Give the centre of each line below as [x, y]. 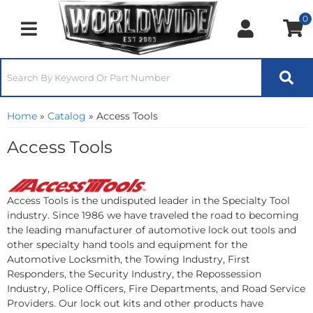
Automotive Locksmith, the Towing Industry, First [129, 259]
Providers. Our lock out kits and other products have [135, 303]
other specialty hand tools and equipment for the [127, 244]
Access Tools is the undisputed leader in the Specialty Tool [148, 200]
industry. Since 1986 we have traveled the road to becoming [153, 215]
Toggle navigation [73, 35]
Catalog [67, 116]
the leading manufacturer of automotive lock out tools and [152, 230]
